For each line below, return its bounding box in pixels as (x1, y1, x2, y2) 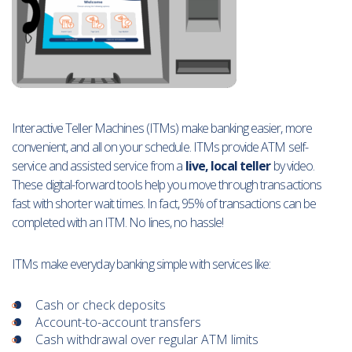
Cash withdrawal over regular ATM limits (35, 331, 258, 348)
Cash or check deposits (35, 296, 166, 313)
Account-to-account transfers (35, 313, 201, 331)
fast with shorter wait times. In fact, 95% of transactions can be (12, 195, 317, 212)
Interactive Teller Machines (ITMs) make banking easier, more (12, 119, 313, 137)
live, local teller (185, 157, 271, 174)
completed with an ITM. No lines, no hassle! (12, 214, 224, 231)
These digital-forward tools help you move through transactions (12, 176, 322, 193)
